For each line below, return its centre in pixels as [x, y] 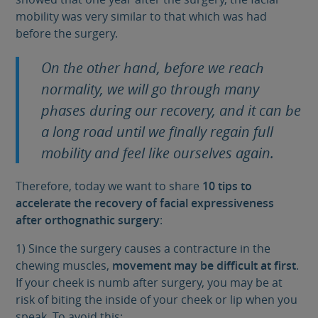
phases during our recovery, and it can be [171, 110]
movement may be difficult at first [204, 265]
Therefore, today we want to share [109, 186]
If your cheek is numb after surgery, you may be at [149, 282]
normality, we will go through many [150, 88]
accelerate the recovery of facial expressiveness [145, 203]
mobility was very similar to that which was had [142, 17]
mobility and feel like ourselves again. [157, 152]
